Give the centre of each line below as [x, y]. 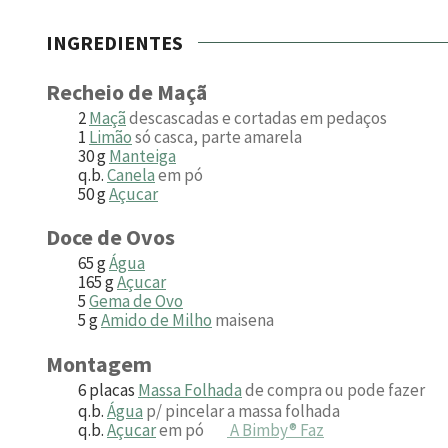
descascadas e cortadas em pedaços [258, 117]
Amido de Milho [156, 320]
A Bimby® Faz [275, 429]
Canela [131, 174]
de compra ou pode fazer [336, 390]
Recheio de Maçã [126, 91]
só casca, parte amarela [218, 136]
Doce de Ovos [110, 237]
